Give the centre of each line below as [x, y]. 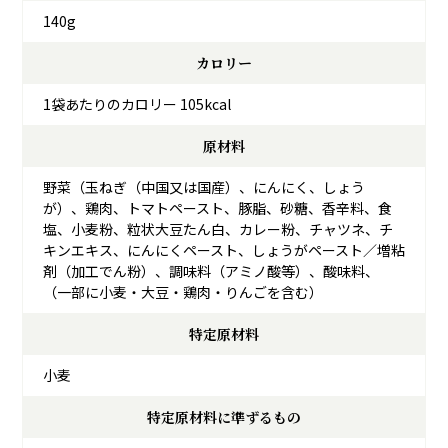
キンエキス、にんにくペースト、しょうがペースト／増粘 [224, 250]
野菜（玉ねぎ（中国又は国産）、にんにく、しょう [204, 187]
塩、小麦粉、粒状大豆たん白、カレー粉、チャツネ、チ [218, 229]
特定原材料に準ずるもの [224, 417]
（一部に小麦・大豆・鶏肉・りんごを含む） [183, 292]
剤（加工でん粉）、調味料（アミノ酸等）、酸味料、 [211, 271]
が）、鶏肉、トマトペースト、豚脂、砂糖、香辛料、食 [217, 208]
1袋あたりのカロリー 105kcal [137, 104]
